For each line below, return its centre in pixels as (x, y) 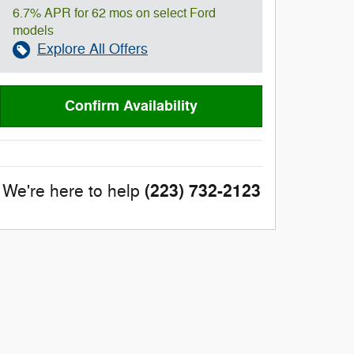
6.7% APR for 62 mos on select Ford (114, 13)
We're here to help (71, 192)
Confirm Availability (131, 106)
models (33, 31)
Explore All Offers (92, 49)
